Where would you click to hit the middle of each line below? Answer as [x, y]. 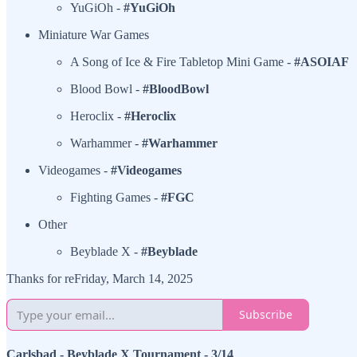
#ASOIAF [322, 61]
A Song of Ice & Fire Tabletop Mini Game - [182, 61]
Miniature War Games [94, 34]
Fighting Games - [116, 197]
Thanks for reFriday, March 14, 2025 [100, 278]
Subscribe [266, 315]
